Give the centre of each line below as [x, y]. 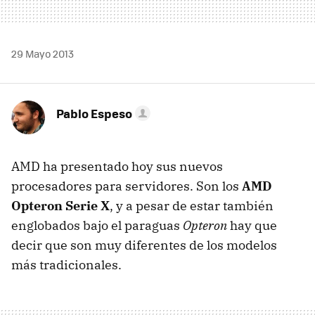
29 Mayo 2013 [43, 53]
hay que [252, 225]
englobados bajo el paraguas [97, 225]
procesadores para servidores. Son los [127, 186]
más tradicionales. [66, 264]
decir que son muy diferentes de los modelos [144, 245]
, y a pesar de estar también [192, 205]
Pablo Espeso [94, 113]
